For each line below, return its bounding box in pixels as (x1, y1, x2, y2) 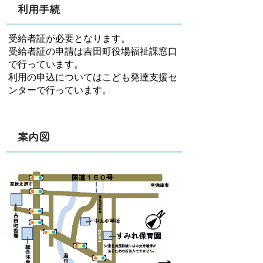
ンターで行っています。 (8, 85, 112, 95)
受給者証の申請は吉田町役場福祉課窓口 (8, 46, 177, 56)
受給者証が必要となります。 (8, 33, 130, 43)
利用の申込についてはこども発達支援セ (8, 72, 177, 82)
